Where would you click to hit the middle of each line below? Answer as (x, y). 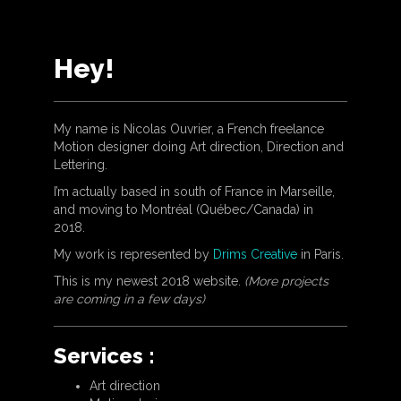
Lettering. (81, 165)
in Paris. (320, 254)
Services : (104, 356)
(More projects (286, 281)
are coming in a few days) (129, 299)
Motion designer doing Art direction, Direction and (199, 147)
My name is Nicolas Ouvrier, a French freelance (189, 129)
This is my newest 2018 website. (149, 281)
